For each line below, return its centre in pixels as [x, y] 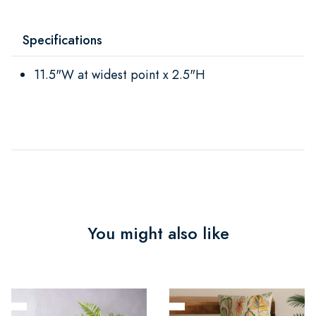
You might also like [158, 233]
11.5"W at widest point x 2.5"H [120, 74]
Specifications [62, 39]
